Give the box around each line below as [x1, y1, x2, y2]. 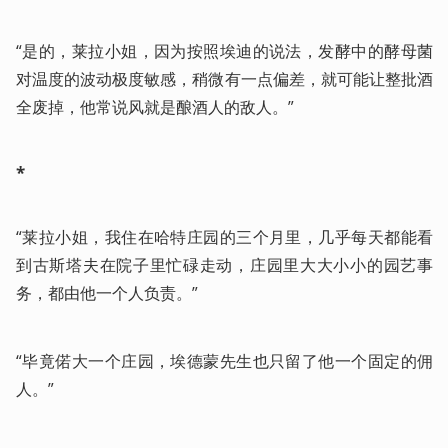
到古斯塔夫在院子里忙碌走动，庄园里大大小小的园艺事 [16, 254, 433, 277]
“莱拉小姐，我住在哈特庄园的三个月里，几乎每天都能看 [16, 226, 433, 249]
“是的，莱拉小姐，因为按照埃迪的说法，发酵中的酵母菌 [16, 40, 433, 62]
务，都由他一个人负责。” [16, 282, 198, 305]
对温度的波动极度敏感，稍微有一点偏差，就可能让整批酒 [16, 68, 433, 90]
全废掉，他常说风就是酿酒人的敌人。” [16, 96, 294, 118]
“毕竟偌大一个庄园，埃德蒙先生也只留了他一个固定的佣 [16, 350, 433, 373]
